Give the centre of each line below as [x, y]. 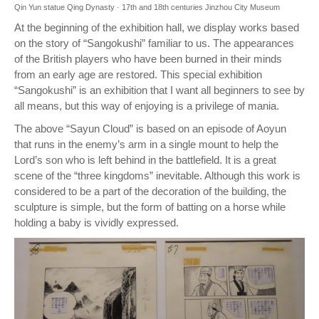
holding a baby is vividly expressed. [96, 223]
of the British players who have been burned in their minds [148, 59]
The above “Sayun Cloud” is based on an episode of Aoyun [150, 129]
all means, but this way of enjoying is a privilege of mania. [147, 106]
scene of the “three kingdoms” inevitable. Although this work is [157, 176]
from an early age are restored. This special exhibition [138, 74]
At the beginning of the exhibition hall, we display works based [157, 27]
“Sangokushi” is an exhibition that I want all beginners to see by [159, 90]
